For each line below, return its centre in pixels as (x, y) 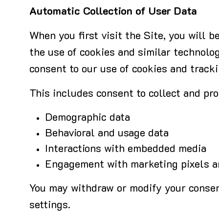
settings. (50, 206)
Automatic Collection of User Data (113, 12)
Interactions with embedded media (126, 149)
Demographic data (88, 118)
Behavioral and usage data (107, 134)
